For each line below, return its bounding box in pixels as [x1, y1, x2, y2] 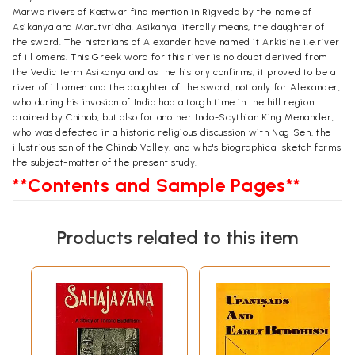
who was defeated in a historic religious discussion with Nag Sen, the [13, 126, 331, 138]
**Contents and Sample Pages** [13, 173, 301, 197]
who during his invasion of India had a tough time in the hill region [13, 96, 315, 108]
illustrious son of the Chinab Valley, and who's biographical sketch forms [13, 141, 342, 153]
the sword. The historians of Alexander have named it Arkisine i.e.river [13, 36, 341, 48]
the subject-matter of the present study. [13, 156, 197, 168]
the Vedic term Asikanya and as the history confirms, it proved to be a [13, 66, 336, 78]
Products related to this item [57, 225, 298, 249]
